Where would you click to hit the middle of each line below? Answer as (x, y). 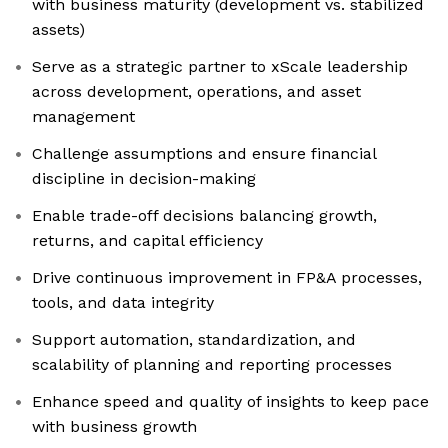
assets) (58, 30)
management (83, 117)
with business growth (114, 427)
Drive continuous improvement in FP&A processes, (227, 278)
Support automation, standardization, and (194, 340)
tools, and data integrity (123, 303)
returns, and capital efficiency (147, 241)
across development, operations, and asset (196, 92)
